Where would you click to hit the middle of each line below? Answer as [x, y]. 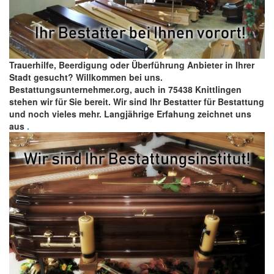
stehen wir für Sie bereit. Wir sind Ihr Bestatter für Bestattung [137, 102]
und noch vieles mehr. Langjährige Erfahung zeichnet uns [130, 114]
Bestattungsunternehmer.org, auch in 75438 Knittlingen [125, 90]
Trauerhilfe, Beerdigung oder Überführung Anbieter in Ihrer [132, 65]
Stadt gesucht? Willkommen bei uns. [86, 77]
